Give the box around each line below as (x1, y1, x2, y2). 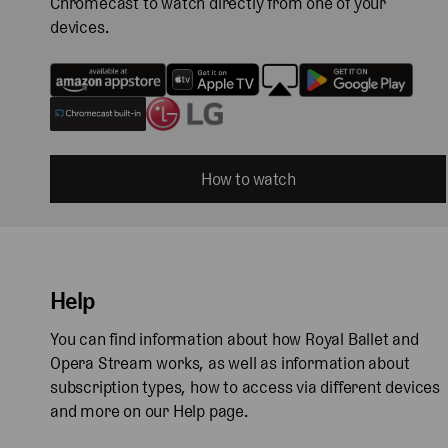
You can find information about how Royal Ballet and (50, 328, 419, 349)
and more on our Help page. (50, 400, 248, 421)
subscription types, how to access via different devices (50, 376, 440, 397)
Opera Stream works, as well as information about (50, 352, 410, 373)
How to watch (201, 168, 295, 189)
